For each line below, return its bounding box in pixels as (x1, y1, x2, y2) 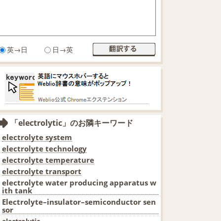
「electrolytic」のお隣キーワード (10, 117, 133, 128)
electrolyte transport (2, 166, 81, 176)
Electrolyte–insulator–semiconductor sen (2, 196, 156, 207)
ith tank (2, 185, 32, 195)
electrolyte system (2, 132, 72, 142)
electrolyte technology (2, 143, 87, 153)
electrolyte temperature (2, 154, 94, 165)
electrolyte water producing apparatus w (2, 177, 156, 187)
